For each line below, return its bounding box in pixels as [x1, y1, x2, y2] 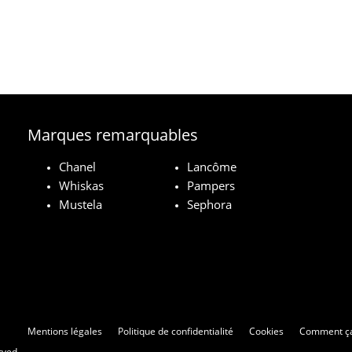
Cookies [249, 324, 284, 338]
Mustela [59, 196, 103, 212]
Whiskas [59, 177, 104, 193]
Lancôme [187, 158, 237, 174]
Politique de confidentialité [118, 324, 233, 338]
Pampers [187, 177, 236, 193]
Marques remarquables [27, 123, 199, 145]
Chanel [59, 158, 97, 174]
